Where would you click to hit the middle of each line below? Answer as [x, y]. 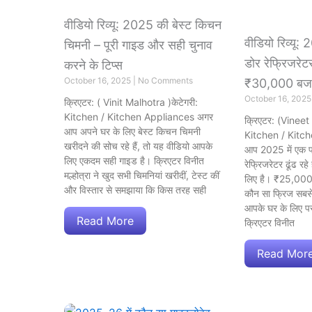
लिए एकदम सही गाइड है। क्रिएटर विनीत [134, 161]
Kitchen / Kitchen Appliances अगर [139, 117]
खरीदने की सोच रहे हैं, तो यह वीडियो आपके [138, 146]
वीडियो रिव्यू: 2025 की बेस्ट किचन [143, 25]
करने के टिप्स [93, 65]
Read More [105, 221]
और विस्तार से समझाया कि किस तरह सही [135, 190]
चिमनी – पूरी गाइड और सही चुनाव [138, 45]
